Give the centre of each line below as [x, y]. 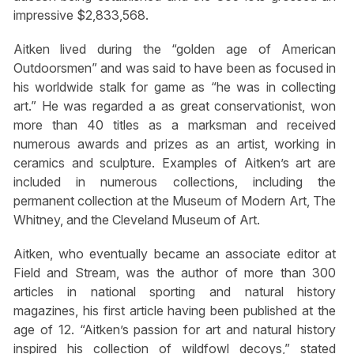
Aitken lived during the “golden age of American [175, 49]
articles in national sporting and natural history [175, 291]
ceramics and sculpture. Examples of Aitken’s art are [175, 162]
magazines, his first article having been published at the [175, 310]
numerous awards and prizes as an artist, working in [175, 143]
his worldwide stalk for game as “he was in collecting [175, 87]
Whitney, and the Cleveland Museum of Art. [136, 219]
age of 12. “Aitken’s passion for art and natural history [175, 329]
